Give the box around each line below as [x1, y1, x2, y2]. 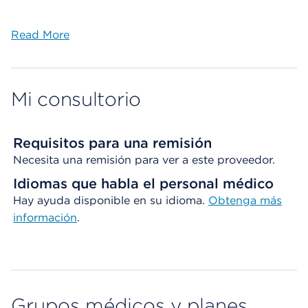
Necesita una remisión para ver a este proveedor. [13, 153, 275, 166]
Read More [11, 28, 69, 41]
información [13, 211, 77, 224]
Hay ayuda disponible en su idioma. [13, 194, 208, 207]
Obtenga [208, 194, 260, 207]
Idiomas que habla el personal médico [13, 175, 274, 192]
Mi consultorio [11, 87, 142, 111]
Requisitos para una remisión [13, 135, 212, 151]
